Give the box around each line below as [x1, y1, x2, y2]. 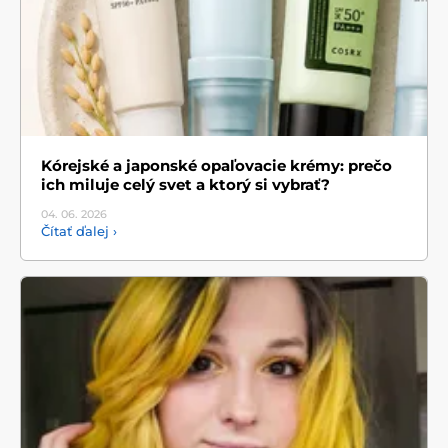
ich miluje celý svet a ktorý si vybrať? [41, 174, 330, 194]
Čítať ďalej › [41, 222, 117, 239]
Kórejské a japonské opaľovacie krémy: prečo [41, 155, 392, 175]
